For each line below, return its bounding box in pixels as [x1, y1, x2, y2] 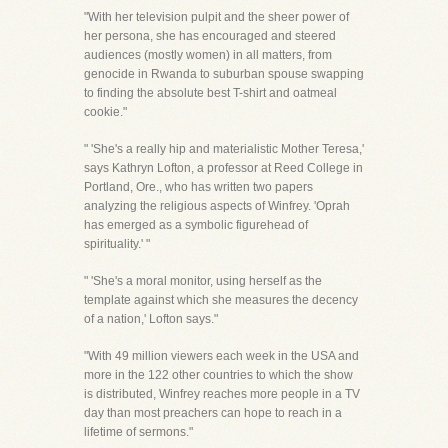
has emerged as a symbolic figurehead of [84, 218, 308, 232]
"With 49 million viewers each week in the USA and [84, 349, 359, 363]
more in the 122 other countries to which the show [84, 368, 353, 382]
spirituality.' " [84, 237, 150, 251]
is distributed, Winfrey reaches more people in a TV [84, 387, 360, 401]
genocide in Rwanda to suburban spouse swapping [84, 67, 364, 81]
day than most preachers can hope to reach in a [84, 406, 342, 420]
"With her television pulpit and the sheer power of [84, 10, 349, 24]
